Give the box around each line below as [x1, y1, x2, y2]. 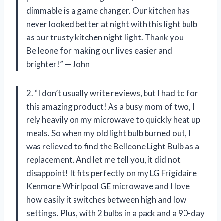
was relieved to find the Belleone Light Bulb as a [26, 141, 199, 151]
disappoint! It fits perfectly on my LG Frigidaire [26, 167, 197, 178]
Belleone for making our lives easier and [26, 45, 172, 56]
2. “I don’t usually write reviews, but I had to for [26, 87, 198, 98]
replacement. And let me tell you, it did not [26, 154, 181, 165]
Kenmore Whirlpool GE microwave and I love [26, 181, 190, 191]
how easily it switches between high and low [26, 194, 186, 205]
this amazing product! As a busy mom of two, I [26, 101, 195, 111]
